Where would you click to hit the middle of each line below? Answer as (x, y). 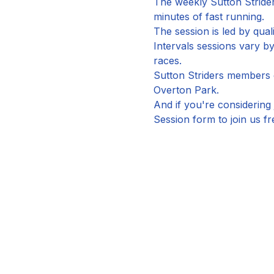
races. (167, 61)
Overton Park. (186, 90)
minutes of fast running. (209, 17)
